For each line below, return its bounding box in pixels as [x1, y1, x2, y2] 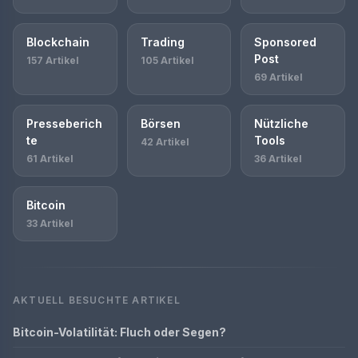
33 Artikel [26, 217, 74, 229]
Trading [140, 35, 185, 49]
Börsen [140, 117, 181, 130]
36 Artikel [254, 153, 303, 165]
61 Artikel [26, 153, 74, 165]
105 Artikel [140, 54, 194, 66]
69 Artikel [254, 71, 304, 83]
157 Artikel [26, 54, 79, 66]
